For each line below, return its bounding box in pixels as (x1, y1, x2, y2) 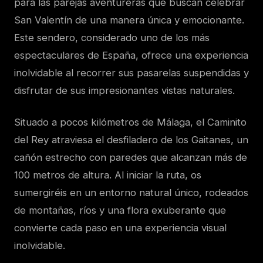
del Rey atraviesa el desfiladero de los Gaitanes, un (14, 134, 248, 146)
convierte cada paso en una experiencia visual (14, 222, 227, 234)
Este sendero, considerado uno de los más (14, 32, 210, 44)
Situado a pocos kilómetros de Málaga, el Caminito (14, 116, 247, 129)
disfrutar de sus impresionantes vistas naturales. (14, 85, 235, 97)
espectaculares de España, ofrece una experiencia (14, 49, 248, 62)
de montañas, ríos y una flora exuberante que (14, 204, 226, 217)
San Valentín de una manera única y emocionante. (14, 14, 244, 26)
